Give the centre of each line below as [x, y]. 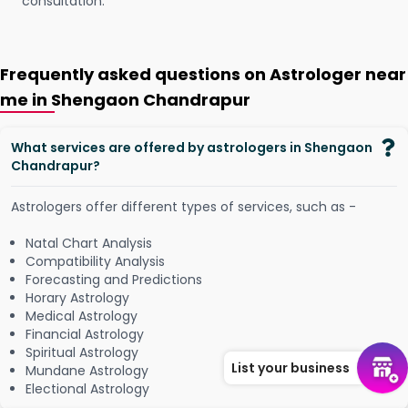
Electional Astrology [87, 389]
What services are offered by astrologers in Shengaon [192, 148]
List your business [291, 368]
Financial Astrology [85, 334]
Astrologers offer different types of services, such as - [184, 207]
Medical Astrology [82, 316]
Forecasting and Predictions [114, 280]
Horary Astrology [77, 298]
